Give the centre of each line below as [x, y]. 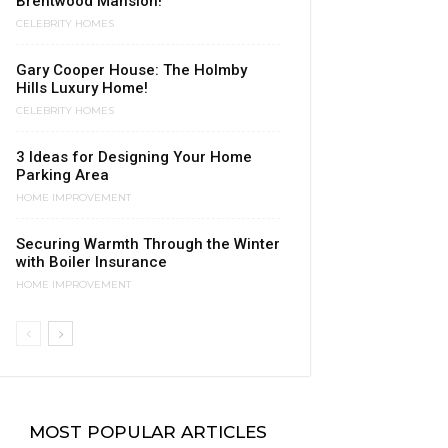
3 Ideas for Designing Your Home [134, 157]
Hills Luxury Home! [82, 88]
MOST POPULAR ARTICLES [148, 432]
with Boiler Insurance [91, 262]
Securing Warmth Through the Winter [148, 244]
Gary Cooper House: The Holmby [131, 70]
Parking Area [62, 175]
